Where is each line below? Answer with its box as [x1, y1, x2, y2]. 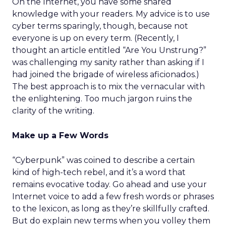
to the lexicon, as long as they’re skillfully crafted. [12, 204, 209, 213]
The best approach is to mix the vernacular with [12, 82, 205, 91]
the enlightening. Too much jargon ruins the [12, 94, 192, 103]
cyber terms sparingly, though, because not [12, 21, 188, 31]
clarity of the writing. [12, 106, 94, 116]
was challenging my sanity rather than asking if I [12, 58, 204, 67]
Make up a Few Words [12, 131, 108, 140]
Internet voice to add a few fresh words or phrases [12, 192, 214, 201]
